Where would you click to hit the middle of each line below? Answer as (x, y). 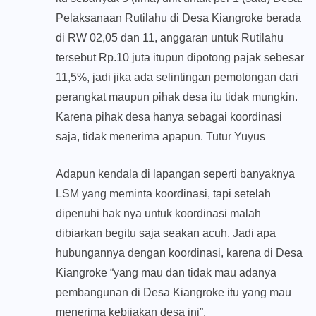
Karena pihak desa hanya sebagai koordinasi (169, 117)
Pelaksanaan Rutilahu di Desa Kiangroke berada (178, 18)
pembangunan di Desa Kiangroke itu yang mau (174, 293)
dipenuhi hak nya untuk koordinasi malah (158, 214)
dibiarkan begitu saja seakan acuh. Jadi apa (166, 233)
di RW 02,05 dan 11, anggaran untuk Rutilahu (170, 38)
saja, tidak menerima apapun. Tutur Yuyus (160, 137)
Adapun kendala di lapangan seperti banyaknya (175, 174)
